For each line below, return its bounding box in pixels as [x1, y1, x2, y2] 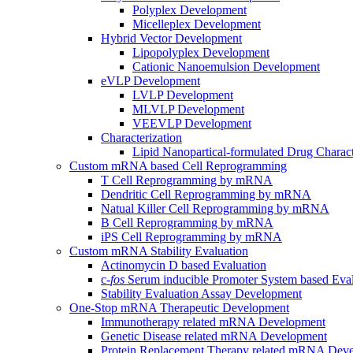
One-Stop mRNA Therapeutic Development [69, 301, 289, 315]
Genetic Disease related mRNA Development [101, 329, 327, 344]
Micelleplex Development [132, 17, 261, 32]
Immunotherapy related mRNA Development [101, 315, 325, 329]
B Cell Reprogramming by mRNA [101, 216, 273, 230]
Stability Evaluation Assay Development [101, 287, 302, 301]
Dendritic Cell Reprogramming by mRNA [101, 188, 311, 202]
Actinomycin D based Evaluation [101, 258, 266, 273]
